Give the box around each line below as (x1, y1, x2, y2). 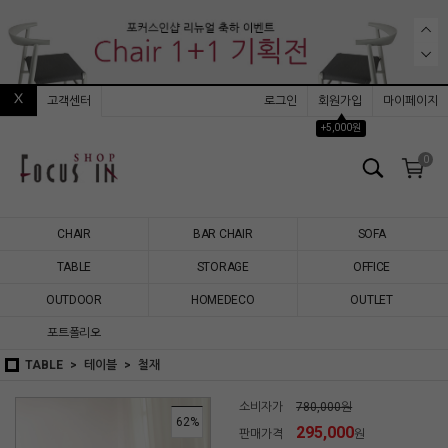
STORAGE (196, 260, 249, 274)
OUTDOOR (45, 293, 102, 307)
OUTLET (350, 293, 393, 307)
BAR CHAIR (193, 227, 253, 241)
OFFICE (352, 260, 391, 274)
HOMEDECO (190, 293, 255, 307)
